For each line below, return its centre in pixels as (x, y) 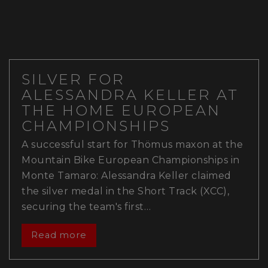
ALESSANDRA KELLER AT (130, 95)
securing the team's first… (86, 206)
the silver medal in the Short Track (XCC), (125, 191)
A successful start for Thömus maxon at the (132, 144)
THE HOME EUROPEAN (121, 110)
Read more (59, 235)
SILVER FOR (73, 79)
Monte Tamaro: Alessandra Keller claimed (127, 175)
